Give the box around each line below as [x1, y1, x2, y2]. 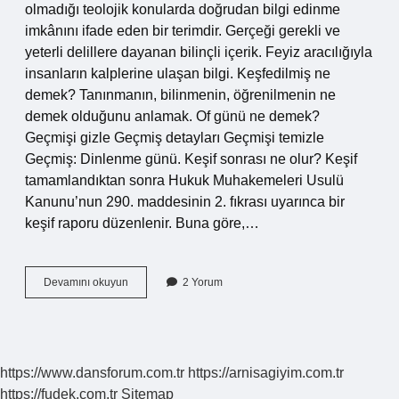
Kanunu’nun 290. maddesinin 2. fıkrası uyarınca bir [25, 194, 345, 209]
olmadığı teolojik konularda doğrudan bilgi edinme [25, 2, 340, 17]
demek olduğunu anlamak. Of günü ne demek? [25, 109, 320, 124]
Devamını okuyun [44, 276, 128, 289]
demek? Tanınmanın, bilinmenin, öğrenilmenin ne [25, 87, 336, 102]
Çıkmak [127, 291, 164, 304]
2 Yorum [183, 276, 223, 289]
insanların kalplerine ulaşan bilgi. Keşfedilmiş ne [25, 66, 330, 81]
